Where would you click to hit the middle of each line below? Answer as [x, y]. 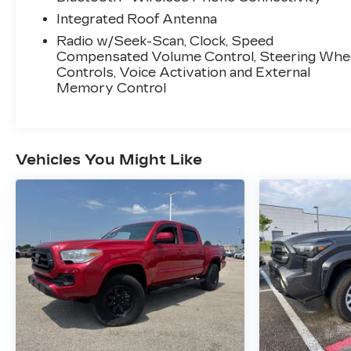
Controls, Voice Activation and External [184, 72]
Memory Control [112, 88]
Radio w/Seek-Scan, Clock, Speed [165, 41]
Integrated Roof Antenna [137, 19]
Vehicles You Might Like [109, 160]
